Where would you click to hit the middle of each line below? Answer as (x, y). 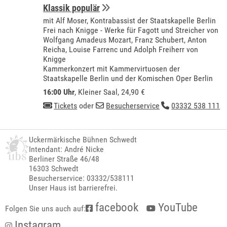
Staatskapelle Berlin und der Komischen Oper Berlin (128, 79)
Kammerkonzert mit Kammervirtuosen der (112, 69)
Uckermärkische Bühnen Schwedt (83, 140)
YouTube (177, 208)
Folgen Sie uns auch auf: (45, 209)
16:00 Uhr (59, 92)
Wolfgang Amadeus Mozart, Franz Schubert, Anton (125, 40)
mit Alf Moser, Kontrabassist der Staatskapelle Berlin (130, 21)
